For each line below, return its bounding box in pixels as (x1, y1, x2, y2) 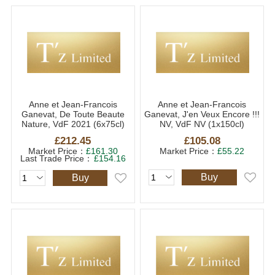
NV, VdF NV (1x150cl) (160, 118, 245, 129)
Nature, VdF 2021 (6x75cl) (21, 118, 125, 129)
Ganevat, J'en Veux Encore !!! (144, 109, 260, 119)
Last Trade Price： (20, 153, 93, 164)
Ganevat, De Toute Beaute (21, 109, 125, 119)
